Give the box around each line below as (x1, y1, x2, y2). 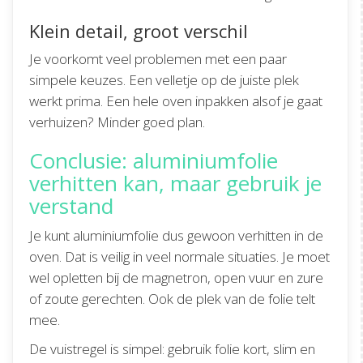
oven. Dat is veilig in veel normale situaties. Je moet (29, 247, 330, 267)
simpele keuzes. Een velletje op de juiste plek (29, 70, 299, 90)
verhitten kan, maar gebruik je (29, 169, 322, 199)
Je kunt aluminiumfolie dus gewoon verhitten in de (29, 226, 323, 246)
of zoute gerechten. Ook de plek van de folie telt (29, 289, 315, 309)
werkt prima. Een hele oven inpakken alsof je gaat (29, 92, 322, 111)
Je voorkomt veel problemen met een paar (29, 49, 287, 69)
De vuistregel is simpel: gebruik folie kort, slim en (29, 340, 315, 359)
